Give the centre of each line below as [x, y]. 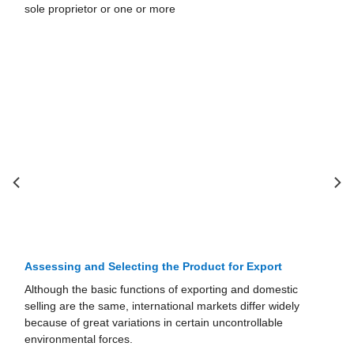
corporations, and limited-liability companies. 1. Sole [160, 9]
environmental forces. [79, 339]
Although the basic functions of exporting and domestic [162, 289]
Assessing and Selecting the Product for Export [154, 266]
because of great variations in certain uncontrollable [154, 322]
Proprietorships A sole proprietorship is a [131, 26]
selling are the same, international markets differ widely [162, 306]
